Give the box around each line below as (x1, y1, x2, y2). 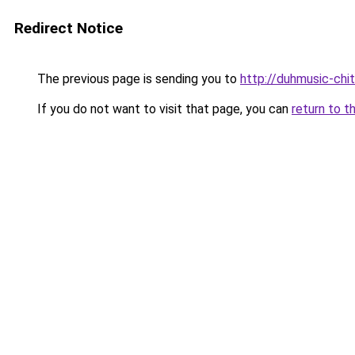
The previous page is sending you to (34, 71, 240, 86)
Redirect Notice (14, 19, 123, 37)
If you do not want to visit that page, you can (34, 101, 292, 116)
